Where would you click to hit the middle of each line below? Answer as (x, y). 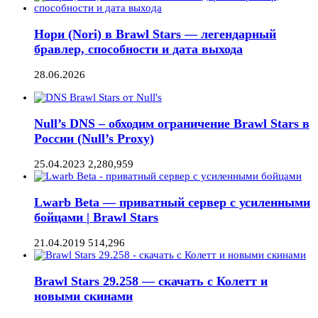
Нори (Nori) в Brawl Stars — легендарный (155, 34)
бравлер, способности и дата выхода (138, 49)
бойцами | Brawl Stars (96, 217)
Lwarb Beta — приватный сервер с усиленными (172, 202)
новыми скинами (83, 296)
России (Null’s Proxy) (94, 138)
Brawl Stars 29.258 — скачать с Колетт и (151, 281)
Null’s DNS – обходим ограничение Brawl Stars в (172, 123)
